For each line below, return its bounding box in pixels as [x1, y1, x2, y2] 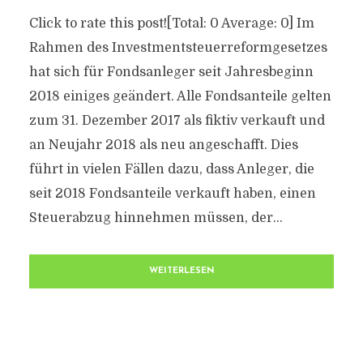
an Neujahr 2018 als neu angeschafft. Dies [28, 138, 298, 152]
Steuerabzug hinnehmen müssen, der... [28, 211, 283, 225]
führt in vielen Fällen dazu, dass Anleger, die [28, 162, 314, 177]
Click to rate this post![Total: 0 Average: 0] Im [28, 16, 314, 31]
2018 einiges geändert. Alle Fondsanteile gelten [28, 89, 331, 104]
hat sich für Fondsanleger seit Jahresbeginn [28, 65, 314, 79]
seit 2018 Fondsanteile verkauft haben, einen [28, 186, 316, 201]
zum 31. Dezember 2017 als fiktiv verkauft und [28, 113, 325, 128]
